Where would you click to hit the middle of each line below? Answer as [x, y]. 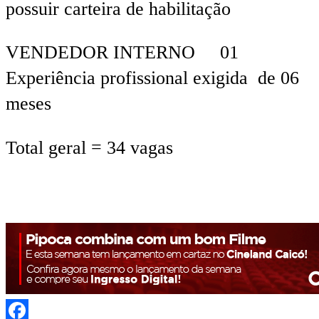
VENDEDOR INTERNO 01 [122, 53]
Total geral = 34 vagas [89, 147]
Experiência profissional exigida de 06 [152, 78]
